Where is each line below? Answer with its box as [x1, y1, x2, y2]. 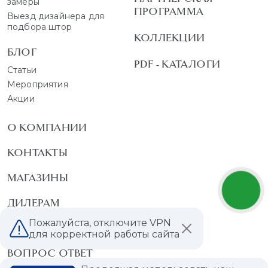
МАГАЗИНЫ [7, 171, 68, 185]
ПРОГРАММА [134, 5, 203, 19]
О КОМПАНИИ [7, 121, 87, 135]
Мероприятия [7, 79, 68, 90]
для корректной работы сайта [29, 229, 179, 240]
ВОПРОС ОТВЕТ [7, 246, 93, 260]
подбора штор [7, 22, 72, 33]
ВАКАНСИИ [7, 221, 69, 235]
